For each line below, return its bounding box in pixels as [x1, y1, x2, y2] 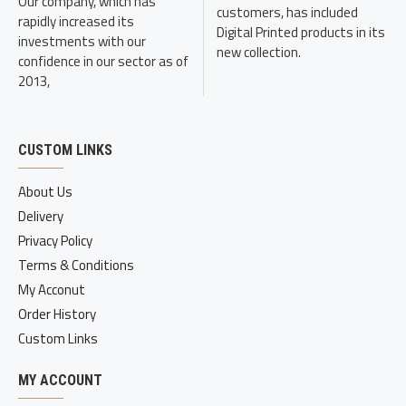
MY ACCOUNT [18, 372, 102, 389]
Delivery [18, 206, 63, 227]
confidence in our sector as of [18, 51, 188, 72]
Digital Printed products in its [217, 22, 385, 43]
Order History [18, 304, 96, 324]
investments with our [18, 31, 146, 52]
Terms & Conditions [18, 255, 134, 275]
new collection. [217, 42, 301, 63]
